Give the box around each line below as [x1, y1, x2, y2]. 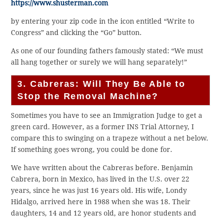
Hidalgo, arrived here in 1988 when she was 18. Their [11, 198, 191, 206]
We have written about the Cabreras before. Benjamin [11, 164, 193, 172]
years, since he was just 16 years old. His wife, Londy [11, 186, 187, 195]
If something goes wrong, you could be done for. [11, 146, 173, 154]
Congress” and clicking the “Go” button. [11, 29, 142, 37]
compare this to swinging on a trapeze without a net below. [11, 134, 209, 143]
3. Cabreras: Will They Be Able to [17, 79, 185, 89]
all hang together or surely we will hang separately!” [11, 58, 187, 67]
